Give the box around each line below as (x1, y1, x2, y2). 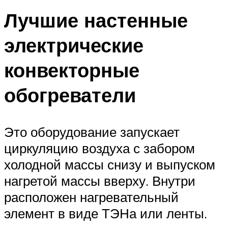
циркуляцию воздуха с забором (4, 139, 195, 156)
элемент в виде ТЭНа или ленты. (4, 205, 207, 221)
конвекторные (4, 58, 139, 83)
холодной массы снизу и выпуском (4, 156, 215, 173)
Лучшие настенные (4, 8, 188, 33)
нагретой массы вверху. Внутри (4, 172, 195, 189)
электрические (4, 33, 144, 58)
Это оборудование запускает (4, 123, 180, 140)
